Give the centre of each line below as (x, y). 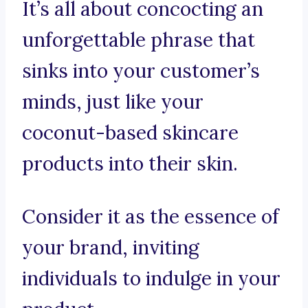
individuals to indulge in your (151, 279)
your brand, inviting (111, 248)
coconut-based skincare (130, 133)
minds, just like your (113, 102)
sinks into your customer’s (141, 71)
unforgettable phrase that (139, 40)
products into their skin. (130, 164)
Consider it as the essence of (151, 217)
